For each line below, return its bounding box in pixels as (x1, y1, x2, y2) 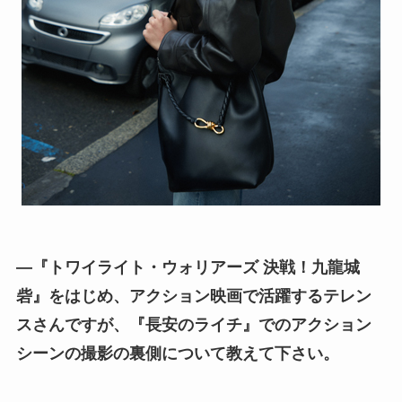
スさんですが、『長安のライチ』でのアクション (15, 316, 371, 335)
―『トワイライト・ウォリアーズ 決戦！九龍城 (15, 258, 360, 277)
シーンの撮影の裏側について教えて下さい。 (15, 345, 339, 363)
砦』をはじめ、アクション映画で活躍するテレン (15, 287, 371, 306)
